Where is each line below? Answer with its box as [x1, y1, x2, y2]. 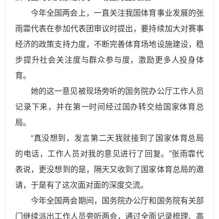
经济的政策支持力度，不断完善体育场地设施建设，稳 [15, 40, 204, 48]
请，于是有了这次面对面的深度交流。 [15, 181, 148, 189]
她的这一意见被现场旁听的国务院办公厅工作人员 [31, 87, 204, 95]
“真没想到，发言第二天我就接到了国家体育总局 [31, 134, 204, 142]
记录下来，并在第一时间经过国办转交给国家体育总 [15, 103, 204, 111]
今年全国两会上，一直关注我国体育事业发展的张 [31, 9, 204, 17]
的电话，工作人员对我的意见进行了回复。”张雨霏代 [15, 150, 204, 158]
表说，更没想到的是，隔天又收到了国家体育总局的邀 [15, 165, 204, 174]
